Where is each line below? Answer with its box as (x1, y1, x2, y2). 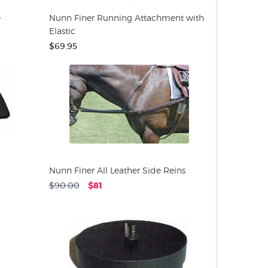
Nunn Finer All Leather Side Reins (48, 165, 185, 175)
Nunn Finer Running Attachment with (48, 13, 204, 23)
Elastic (48, 26, 75, 36)
